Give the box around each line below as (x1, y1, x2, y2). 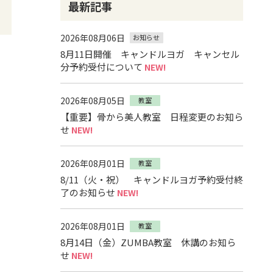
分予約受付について (60, 60, 143, 73)
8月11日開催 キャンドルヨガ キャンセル (60, 47, 239, 60)
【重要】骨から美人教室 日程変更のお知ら (60, 110, 243, 123)
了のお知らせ (60, 186, 115, 199)
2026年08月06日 (60, 31, 125, 44)
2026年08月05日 (60, 94, 125, 107)
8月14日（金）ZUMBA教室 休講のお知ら (60, 236, 236, 249)
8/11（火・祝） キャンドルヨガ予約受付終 (60, 173, 243, 186)
